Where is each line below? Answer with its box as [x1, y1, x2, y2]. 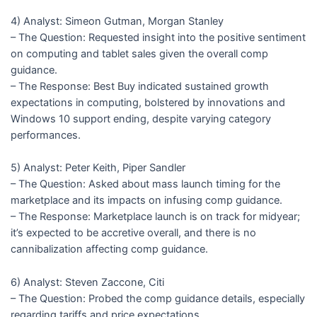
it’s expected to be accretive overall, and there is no [10, 226, 256, 240]
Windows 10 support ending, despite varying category [10, 112, 271, 125]
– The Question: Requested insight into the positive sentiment [10, 30, 306, 44]
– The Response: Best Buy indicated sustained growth [10, 79, 269, 93]
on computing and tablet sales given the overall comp [10, 47, 268, 60]
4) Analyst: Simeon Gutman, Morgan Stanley [10, 14, 224, 28]
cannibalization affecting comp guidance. [10, 243, 208, 256]
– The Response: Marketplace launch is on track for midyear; [10, 210, 300, 224]
